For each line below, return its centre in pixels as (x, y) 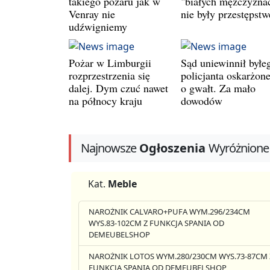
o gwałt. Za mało (218, 88)
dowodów (202, 100)
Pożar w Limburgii (110, 62)
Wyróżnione (239, 148)
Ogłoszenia (172, 148)
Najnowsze (108, 148)
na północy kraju (105, 100)
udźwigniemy (98, 26)
